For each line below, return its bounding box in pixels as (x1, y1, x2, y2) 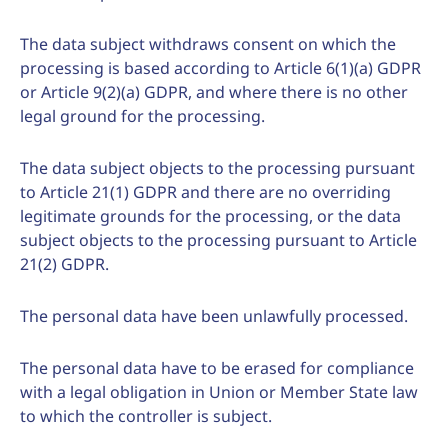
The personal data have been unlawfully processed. (20, 305, 408, 327)
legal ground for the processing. (20, 105, 265, 127)
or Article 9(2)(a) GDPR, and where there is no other (20, 81, 408, 103)
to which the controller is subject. (20, 405, 272, 427)
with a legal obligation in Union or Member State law (20, 381, 418, 403)
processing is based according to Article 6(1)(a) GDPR (20, 57, 421, 79)
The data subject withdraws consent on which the (20, 33, 396, 55)
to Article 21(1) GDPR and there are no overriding (20, 181, 391, 203)
